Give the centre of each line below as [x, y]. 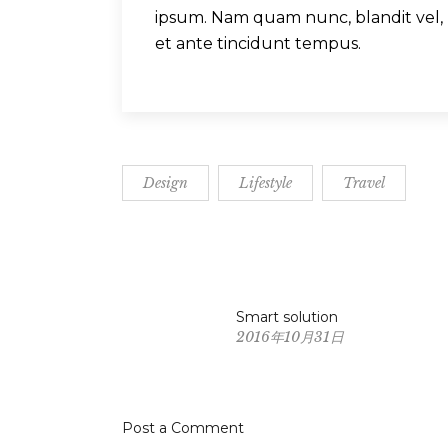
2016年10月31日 [290, 337]
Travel [364, 183]
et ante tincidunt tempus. [258, 44]
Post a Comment [183, 428]
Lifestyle [265, 183]
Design [165, 183]
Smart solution [287, 317]
